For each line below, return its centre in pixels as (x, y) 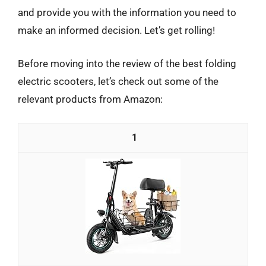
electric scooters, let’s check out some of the (118, 81)
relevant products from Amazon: (90, 99)
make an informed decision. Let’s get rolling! (116, 30)
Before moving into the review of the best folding (127, 63)
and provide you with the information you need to (127, 12)
